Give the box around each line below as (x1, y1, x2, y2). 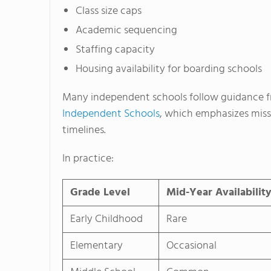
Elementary (70, 237, 123, 255)
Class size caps (76, 2, 142, 21)
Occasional (166, 237, 217, 255)
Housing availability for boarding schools (76, 60, 262, 79)
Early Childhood (70, 211, 143, 229)
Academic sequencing (76, 22, 177, 40)
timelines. (62, 122, 106, 140)
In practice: (62, 150, 114, 168)
